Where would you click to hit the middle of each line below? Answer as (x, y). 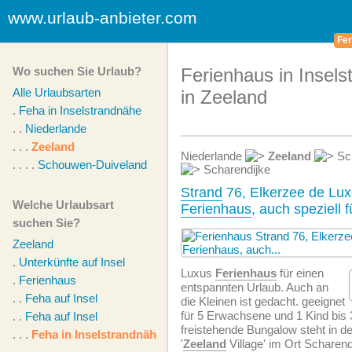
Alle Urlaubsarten (57, 92)
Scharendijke (235, 169)
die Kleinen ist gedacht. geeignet (263, 301)
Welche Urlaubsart (63, 205)
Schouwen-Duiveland (92, 165)
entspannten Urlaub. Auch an (255, 287)
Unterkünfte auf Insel (72, 262)
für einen (300, 273)
